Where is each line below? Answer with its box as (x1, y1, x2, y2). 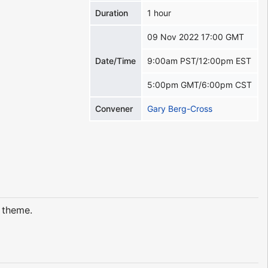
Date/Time (95, 55, 136, 66)
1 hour (147, 7, 172, 18)
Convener (95, 103, 133, 114)
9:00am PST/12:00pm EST (147, 55, 252, 66)
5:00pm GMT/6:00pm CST (147, 79, 252, 90)
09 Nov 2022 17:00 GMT (147, 31, 245, 42)
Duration (95, 7, 129, 18)
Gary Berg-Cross (147, 103, 213, 114)
